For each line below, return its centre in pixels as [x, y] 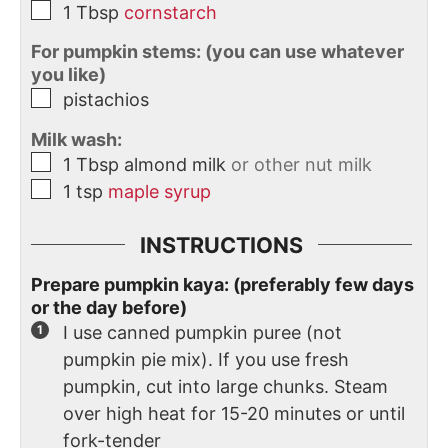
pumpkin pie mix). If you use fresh [206, 359]
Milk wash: [76, 139]
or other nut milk [301, 164]
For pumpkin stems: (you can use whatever [217, 52]
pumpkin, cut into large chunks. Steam [225, 386]
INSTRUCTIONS [221, 244]
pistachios [106, 100]
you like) [68, 75]
